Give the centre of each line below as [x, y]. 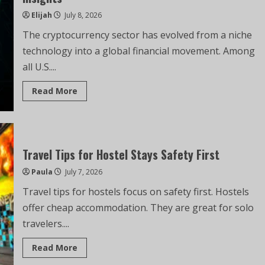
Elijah [41, 15]
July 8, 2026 [82, 15]
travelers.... [46, 223]
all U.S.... [39, 67]
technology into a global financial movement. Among [138, 51]
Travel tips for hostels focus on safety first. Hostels [135, 191]
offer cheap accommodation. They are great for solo [138, 207]
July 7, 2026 [83, 172]
